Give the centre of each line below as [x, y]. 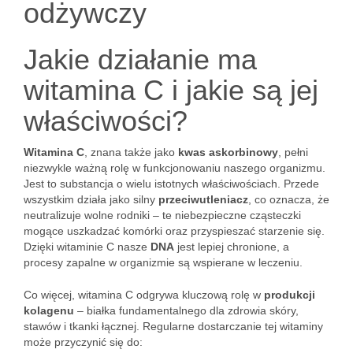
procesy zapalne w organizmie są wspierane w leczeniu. [163, 262]
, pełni [293, 152]
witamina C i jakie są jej [171, 90]
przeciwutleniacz [203, 199]
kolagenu [49, 310]
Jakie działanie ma [140, 59]
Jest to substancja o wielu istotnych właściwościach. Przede [171, 184]
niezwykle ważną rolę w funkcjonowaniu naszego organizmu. [175, 168]
